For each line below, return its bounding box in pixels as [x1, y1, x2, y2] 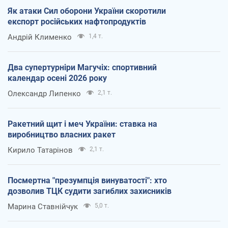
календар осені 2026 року [8, 73, 107, 83]
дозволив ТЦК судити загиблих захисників [8, 186, 172, 196]
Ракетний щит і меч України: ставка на [8, 119, 157, 129]
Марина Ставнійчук [8, 202, 78, 211]
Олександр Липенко [8, 89, 81, 98]
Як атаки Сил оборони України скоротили [8, 6, 166, 16]
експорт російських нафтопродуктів [8, 16, 146, 26]
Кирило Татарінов [8, 145, 73, 155]
